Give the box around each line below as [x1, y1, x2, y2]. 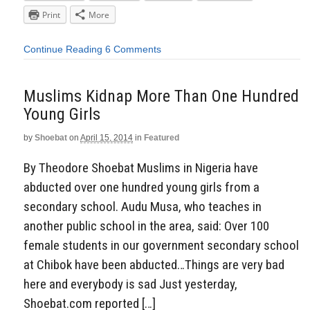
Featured [144, 132, 179, 143]
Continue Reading [24, 44, 102, 55]
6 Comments [105, 44, 161, 55]
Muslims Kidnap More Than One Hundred [24, 86, 299, 106]
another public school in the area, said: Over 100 [24, 218, 269, 235]
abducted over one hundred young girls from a [24, 179, 259, 196]
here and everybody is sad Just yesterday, [24, 276, 237, 293]
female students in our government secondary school [24, 237, 299, 254]
